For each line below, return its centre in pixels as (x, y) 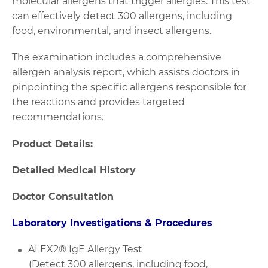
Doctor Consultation (63, 197)
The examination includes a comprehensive (117, 57)
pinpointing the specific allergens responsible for (129, 87)
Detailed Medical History (78, 170)
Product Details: (52, 144)
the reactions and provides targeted (98, 102)
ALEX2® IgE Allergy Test (85, 249)
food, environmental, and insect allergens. (112, 31)
